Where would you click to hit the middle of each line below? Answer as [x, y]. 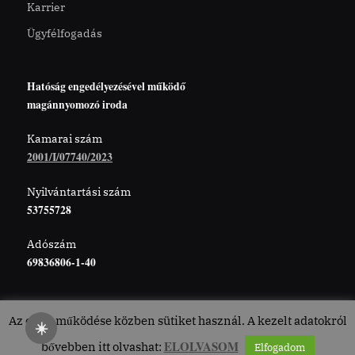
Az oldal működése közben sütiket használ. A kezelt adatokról [177, 321]
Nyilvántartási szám [79, 191]
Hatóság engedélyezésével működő [106, 86]
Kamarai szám [65, 139]
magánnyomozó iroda [77, 104]
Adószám [52, 244]
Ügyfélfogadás [65, 34]
